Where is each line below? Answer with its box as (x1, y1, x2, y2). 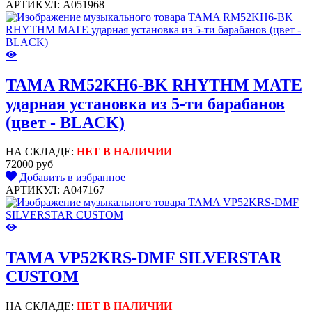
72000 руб (6, 158, 53, 171)
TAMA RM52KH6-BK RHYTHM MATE (6, 75, 302, 94)
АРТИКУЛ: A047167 (6, 184, 104, 196)
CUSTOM (6, 267, 79, 286)
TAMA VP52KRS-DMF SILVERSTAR (6, 249, 281, 267)
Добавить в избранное (19, 171, 125, 184)
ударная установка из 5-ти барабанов (6, 94, 285, 113)
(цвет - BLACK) (6, 113, 125, 132)
